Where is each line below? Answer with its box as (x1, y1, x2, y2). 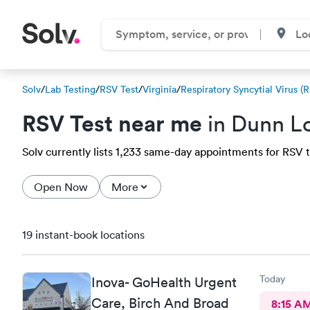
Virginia (143, 83, 176, 95)
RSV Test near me (22, 109, 202, 137)
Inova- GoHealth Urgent (91, 273, 237, 291)
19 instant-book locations (22, 228, 145, 241)
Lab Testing (45, 83, 95, 95)
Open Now (34, 180, 88, 194)
